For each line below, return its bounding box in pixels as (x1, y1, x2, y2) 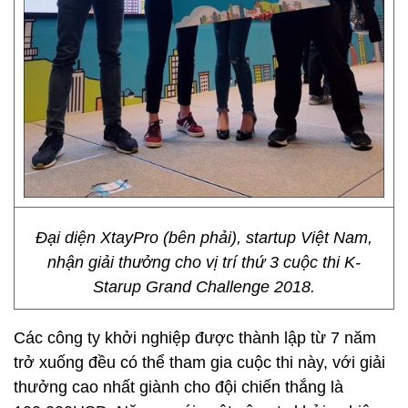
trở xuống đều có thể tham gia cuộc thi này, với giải (14, 353, 385, 372)
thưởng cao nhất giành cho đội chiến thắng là (14, 378, 343, 396)
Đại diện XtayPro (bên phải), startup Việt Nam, (36, 229, 372, 247)
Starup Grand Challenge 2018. (93, 278, 315, 296)
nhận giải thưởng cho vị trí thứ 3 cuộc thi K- (47, 253, 361, 271)
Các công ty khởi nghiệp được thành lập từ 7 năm (14, 329, 376, 347)
